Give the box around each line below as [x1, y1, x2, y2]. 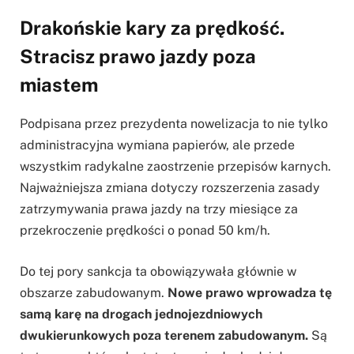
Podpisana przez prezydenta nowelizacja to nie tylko [20, 116, 328, 132]
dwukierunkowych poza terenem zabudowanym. [20, 328, 308, 344]
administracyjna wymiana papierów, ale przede [20, 137, 295, 153]
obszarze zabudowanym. [20, 285, 168, 301]
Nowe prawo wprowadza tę [168, 285, 332, 301]
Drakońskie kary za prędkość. [20, 17, 284, 40]
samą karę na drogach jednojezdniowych [20, 307, 262, 322]
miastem [20, 73, 98, 96]
